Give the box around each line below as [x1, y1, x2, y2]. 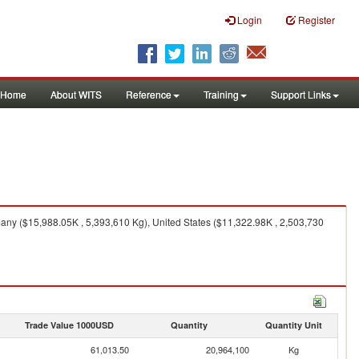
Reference [126, 87, 171, 101]
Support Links [271, 87, 331, 101]
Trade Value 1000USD [24, 319, 114, 331]
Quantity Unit [264, 319, 322, 331]
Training [204, 87, 239, 101]
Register [298, 13, 335, 26]
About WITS [50, 87, 102, 101]
